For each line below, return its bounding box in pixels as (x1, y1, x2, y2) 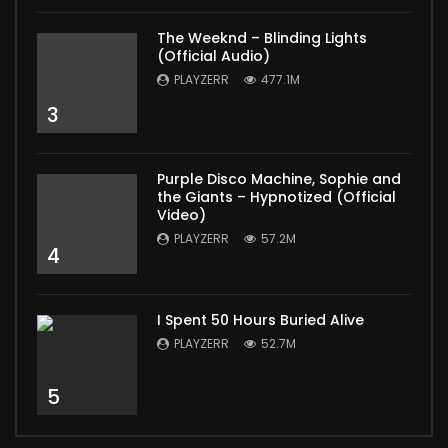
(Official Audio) (157, 45, 270, 66)
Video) (157, 204, 206, 225)
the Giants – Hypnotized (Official (157, 186, 396, 207)
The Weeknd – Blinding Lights (157, 27, 367, 48)
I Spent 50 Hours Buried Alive (157, 309, 364, 330)
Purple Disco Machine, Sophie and (157, 168, 401, 189)
